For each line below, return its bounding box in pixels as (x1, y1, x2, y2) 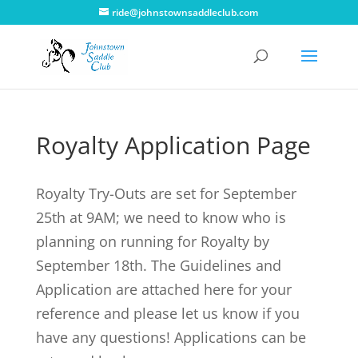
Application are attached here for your (35, 280, 292, 299)
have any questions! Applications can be (35, 328, 306, 347)
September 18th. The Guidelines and (35, 256, 281, 275)
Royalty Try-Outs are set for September (35, 184, 296, 203)
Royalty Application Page (35, 129, 311, 161)
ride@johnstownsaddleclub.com (112, 6, 259, 19)
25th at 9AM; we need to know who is (35, 208, 286, 227)
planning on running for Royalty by (35, 232, 269, 251)
